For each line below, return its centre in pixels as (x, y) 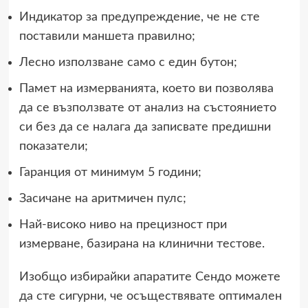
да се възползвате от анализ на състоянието (147, 108)
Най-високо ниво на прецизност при (123, 224)
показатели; (53, 146)
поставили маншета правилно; (107, 36)
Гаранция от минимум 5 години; (110, 172)
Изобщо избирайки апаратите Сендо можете (150, 277)
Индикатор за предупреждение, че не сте (139, 17)
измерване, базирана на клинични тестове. (142, 244)
